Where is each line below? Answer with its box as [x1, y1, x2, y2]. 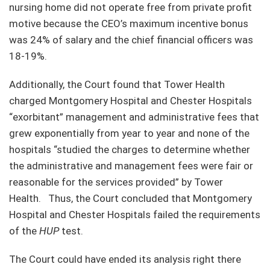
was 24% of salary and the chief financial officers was [9, 33, 253, 46]
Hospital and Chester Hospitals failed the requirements [9, 208, 260, 221]
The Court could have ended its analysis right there [9, 253, 241, 265]
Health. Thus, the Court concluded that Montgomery [9, 192, 252, 204]
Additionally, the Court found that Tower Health [9, 78, 225, 90]
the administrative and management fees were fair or [9, 159, 253, 172]
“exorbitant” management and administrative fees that [9, 110, 259, 123]
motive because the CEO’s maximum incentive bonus [9, 17, 248, 30]
